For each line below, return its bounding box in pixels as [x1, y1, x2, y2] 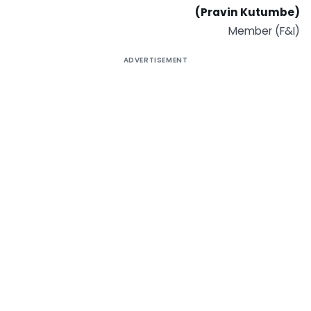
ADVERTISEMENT [123, 54, 188, 65]
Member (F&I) [228, 23, 300, 38]
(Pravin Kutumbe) [195, 4, 300, 19]
